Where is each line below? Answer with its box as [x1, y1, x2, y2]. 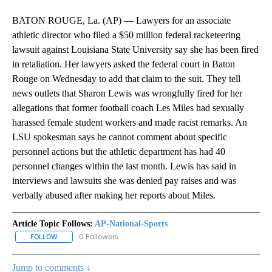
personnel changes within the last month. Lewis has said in [12, 161, 236, 172]
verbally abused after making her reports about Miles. [12, 190, 216, 201]
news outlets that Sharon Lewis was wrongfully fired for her [12, 88, 242, 99]
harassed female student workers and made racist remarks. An [12, 117, 247, 128]
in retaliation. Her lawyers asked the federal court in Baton [12, 59, 235, 70]
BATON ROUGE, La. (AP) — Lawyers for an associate [12, 15, 231, 26]
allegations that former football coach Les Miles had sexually [12, 103, 244, 114]
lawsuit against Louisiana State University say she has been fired [12, 44, 259, 55]
